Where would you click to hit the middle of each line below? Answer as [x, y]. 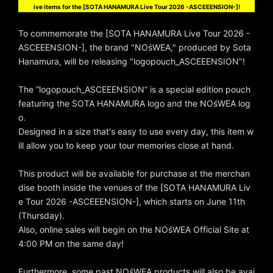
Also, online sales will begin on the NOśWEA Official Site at [134, 229]
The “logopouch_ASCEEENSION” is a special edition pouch [134, 89]
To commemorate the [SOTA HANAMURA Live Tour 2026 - [134, 33]
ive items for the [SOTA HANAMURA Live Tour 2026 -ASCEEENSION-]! [136, 7]
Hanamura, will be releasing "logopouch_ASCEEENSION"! [132, 61]
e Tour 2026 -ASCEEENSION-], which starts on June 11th [132, 201]
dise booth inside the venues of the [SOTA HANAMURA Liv [134, 187]
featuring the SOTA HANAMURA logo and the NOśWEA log [134, 103]
